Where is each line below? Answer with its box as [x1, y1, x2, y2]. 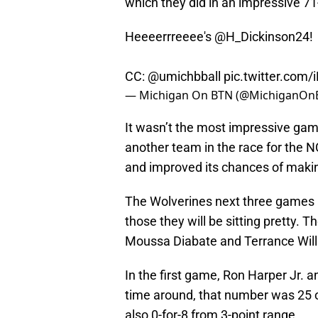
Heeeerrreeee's [125, 29, 214, 45]
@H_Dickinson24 [214, 29, 309, 45]
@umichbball [148, 69, 221, 84]
